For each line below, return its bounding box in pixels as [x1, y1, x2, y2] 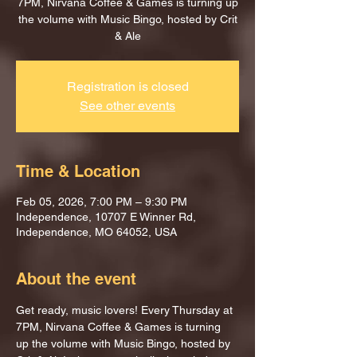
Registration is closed [66, 79, 189, 94]
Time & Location [16, 162, 140, 181]
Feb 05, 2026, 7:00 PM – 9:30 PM [16, 195, 187, 208]
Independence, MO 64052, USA [16, 226, 177, 238]
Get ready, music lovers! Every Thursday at [16, 304, 236, 316]
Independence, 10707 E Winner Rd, [16, 210, 196, 223]
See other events [80, 98, 175, 113]
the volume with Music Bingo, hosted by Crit [18, 13, 237, 25]
